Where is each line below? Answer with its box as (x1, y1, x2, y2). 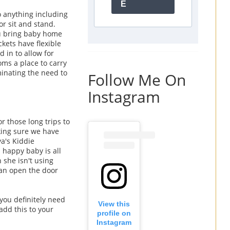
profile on (97, 209, 131, 218)
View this (98, 200, 130, 208)
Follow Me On (88, 69, 186, 90)
